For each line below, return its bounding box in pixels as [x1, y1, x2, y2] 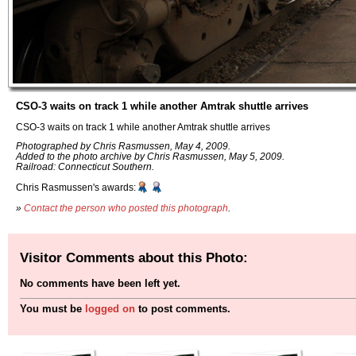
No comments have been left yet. [20, 277, 180, 290]
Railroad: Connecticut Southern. [16, 161, 154, 172]
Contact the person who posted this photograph [24, 202, 228, 213]
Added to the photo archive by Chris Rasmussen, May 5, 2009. [16, 151, 284, 162]
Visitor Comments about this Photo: [20, 249, 248, 265]
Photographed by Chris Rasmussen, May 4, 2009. [16, 141, 230, 152]
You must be [20, 303, 85, 315]
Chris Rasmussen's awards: [16, 182, 136, 193]
